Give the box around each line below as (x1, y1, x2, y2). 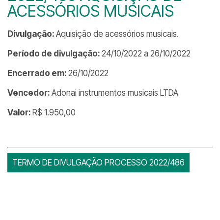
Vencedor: (7, 88, 52, 98)
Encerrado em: (7, 68, 68, 78)
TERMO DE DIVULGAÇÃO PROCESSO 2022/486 (12, 158, 185, 167)
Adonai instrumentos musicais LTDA (52, 88, 178, 98)
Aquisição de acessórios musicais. (56, 29, 179, 39)
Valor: (7, 108, 32, 117)
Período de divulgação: (7, 49, 102, 58)
